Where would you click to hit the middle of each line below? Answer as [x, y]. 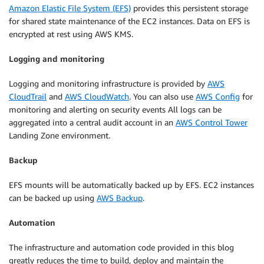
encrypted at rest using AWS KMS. [71, 34]
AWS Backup [120, 197]
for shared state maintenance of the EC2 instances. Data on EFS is [129, 21]
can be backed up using [53, 197]
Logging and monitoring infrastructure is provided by [108, 83]
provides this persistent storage [189, 8]
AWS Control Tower [212, 122]
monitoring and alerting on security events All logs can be [115, 109]
